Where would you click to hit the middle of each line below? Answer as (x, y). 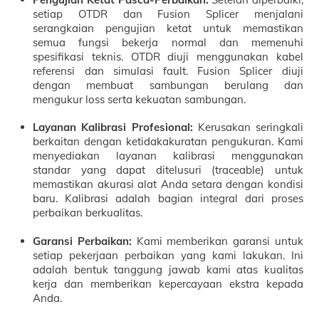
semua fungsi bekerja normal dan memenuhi (168, 42)
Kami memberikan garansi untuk (218, 241)
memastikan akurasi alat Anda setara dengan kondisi (168, 184)
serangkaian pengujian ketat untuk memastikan (168, 28)
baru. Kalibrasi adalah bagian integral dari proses (168, 199)
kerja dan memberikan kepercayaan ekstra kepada (168, 283)
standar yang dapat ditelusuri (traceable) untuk (168, 170)
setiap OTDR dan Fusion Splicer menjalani (168, 14)
